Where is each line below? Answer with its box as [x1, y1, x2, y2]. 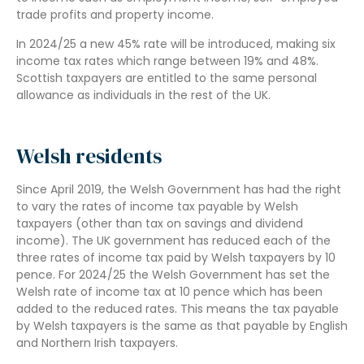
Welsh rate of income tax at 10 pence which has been [16, 284, 323, 301]
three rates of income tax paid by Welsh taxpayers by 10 [16, 249, 336, 266]
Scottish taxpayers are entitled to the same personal [16, 69, 317, 86]
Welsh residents [16, 142, 162, 171]
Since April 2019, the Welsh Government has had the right [16, 181, 341, 198]
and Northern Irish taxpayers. [16, 335, 178, 352]
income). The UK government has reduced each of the [16, 232, 331, 249]
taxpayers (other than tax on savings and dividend [16, 215, 303, 232]
